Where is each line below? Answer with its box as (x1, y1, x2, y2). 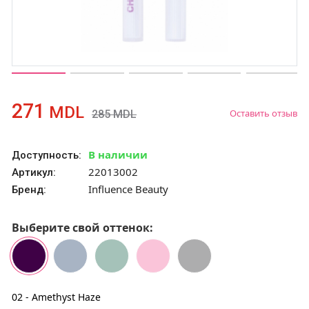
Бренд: (12, 183, 46, 196)
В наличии (88, 148, 148, 161)
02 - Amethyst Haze (12, 290, 101, 303)
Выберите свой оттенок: (12, 220, 153, 235)
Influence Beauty (88, 182, 168, 196)
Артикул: (12, 166, 56, 179)
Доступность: (12, 149, 81, 161)
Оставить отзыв (230, 106, 297, 119)
